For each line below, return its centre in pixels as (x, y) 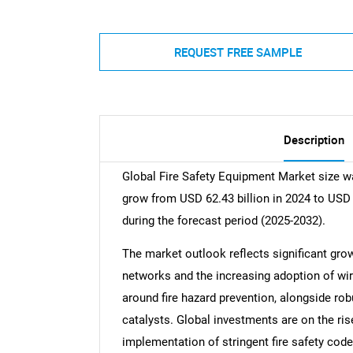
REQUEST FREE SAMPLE (238, 52)
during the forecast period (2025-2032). (223, 221)
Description (314, 140)
